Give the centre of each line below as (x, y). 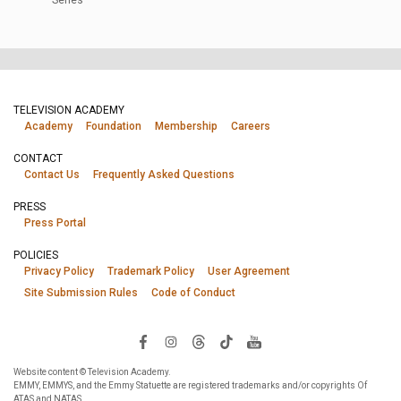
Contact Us (52, 175)
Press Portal (55, 223)
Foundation (114, 126)
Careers (251, 126)
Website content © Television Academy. (92, 372)
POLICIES (36, 255)
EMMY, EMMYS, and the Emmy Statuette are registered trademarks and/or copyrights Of (190, 385)
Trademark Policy (151, 271)
